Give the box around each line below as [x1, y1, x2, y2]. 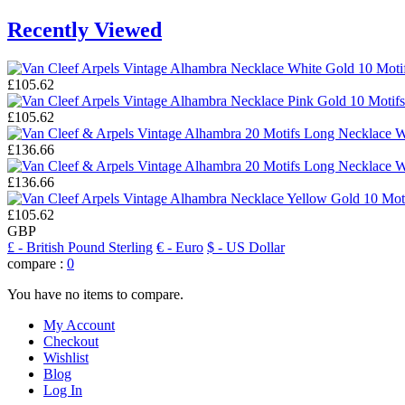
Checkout [43, 333, 99, 349]
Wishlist [43, 349, 89, 365]
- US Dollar [218, 239, 285, 255]
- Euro [167, 239, 203, 255]
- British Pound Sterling [18, 239, 153, 255]
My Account [43, 316, 115, 333]
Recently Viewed [7, 17, 162, 42]
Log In [43, 381, 82, 398]
